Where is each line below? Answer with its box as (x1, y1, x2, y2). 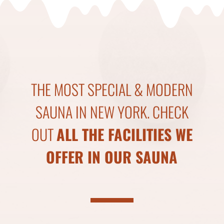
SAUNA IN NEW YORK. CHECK (35, 100, 188, 123)
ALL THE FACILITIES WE (56, 123, 192, 145)
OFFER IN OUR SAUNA (46, 145, 178, 168)
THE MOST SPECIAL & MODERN (30, 78, 193, 100)
